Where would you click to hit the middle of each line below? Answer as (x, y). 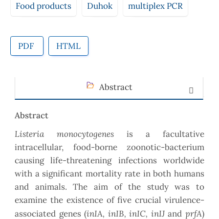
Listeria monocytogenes (64, 134)
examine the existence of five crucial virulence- (109, 200)
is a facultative (159, 134)
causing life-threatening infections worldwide (109, 161)
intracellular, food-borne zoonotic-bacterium (109, 147)
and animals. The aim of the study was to (109, 187)
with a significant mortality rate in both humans (109, 174)
